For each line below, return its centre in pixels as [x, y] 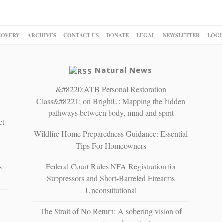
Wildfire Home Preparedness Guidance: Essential [111, 133]
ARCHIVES [41, 35]
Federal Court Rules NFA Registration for [111, 166]
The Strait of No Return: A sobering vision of [111, 211]
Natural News [124, 70]
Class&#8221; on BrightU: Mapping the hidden [111, 101]
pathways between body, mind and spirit [111, 112]
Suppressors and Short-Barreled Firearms [111, 178]
